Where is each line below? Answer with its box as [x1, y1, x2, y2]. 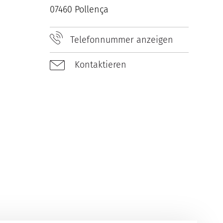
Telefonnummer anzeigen [70, 34, 174, 46]
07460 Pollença [50, 4, 109, 15]
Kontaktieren [72, 59, 127, 71]
